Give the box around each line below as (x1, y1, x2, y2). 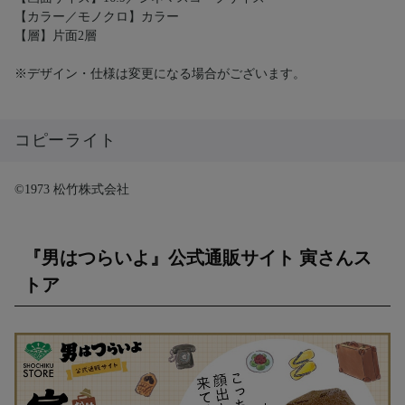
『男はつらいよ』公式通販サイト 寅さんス (24, 248, 372, 268)
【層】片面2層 (14, 29, 97, 43)
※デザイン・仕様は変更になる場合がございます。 (14, 67, 306, 81)
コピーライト (14, 131, 117, 150)
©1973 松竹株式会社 (14, 183, 129, 197)
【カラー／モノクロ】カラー (14, 10, 179, 24)
